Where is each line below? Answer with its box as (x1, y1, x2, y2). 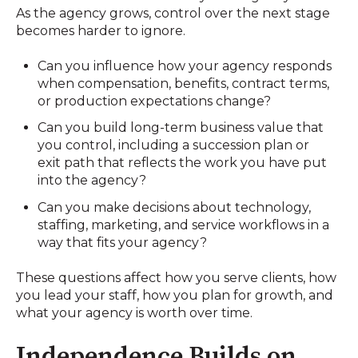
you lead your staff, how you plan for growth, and (16, 288, 333, 304)
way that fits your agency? (38, 234, 208, 250)
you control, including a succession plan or (38, 137, 310, 153)
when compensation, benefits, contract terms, (38, 76, 330, 92)
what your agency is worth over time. (16, 305, 253, 321)
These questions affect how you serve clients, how (16, 270, 336, 286)
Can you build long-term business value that (38, 120, 324, 136)
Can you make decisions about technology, (38, 199, 312, 215)
